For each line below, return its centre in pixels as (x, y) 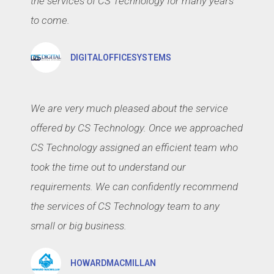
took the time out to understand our (108, 167)
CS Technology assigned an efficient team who (134, 147)
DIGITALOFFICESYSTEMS (121, 57)
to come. (50, 20)
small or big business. (79, 225)
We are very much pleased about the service (129, 108)
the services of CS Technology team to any (125, 206)
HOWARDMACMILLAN (113, 263)
